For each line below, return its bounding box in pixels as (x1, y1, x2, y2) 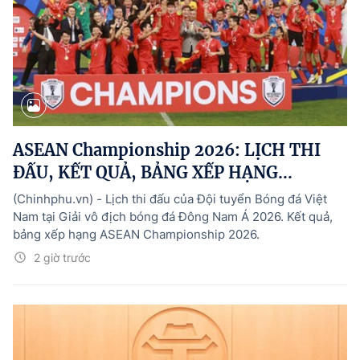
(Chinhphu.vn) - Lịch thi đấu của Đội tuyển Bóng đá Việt (13, 190, 327, 207)
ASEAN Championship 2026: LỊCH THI (13, 139, 321, 160)
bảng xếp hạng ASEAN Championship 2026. (13, 226, 260, 242)
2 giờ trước (34, 250, 91, 264)
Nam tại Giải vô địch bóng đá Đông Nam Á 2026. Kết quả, (13, 208, 333, 224)
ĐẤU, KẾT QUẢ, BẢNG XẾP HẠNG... (13, 162, 292, 182)
